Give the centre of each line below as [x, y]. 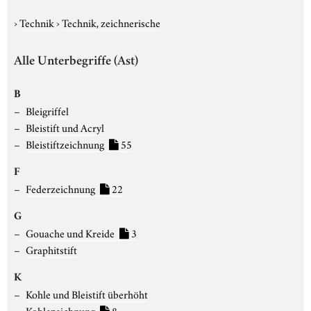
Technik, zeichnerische [111, 22]
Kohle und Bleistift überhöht [86, 293]
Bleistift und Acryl [65, 127]
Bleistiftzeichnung [66, 143]
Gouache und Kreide [71, 232]
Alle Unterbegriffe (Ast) [76, 62]
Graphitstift [51, 249]
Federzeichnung [61, 188]
